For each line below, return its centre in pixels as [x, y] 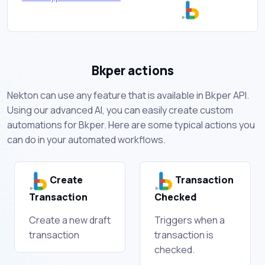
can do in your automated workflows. [86, 139]
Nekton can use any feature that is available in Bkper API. [128, 95]
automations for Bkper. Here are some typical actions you [131, 125]
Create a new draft [70, 220]
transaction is [184, 235]
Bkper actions [132, 70]
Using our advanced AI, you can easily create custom [120, 110]
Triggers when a [190, 220]
